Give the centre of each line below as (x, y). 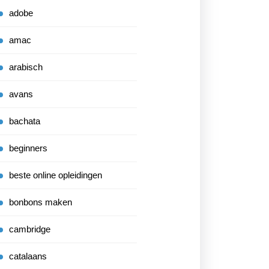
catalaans (28, 256)
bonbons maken (41, 202)
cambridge (30, 229)
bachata (25, 121)
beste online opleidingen (56, 175)
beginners (28, 148)
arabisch (26, 67)
